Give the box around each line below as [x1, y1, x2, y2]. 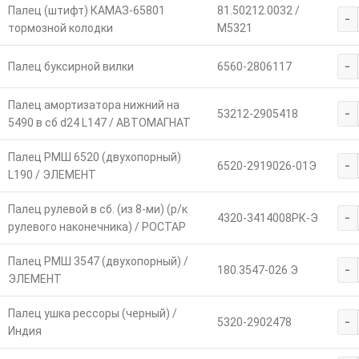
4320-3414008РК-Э [216, 211, 318, 224]
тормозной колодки [7, 21, 113, 34]
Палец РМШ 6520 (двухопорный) [7, 150, 181, 163]
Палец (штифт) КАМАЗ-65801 [7, 3, 165, 17]
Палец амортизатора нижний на [7, 98, 179, 111]
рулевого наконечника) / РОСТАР [7, 220, 186, 233]
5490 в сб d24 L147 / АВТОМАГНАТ [7, 115, 191, 129]
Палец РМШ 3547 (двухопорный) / [7, 254, 188, 268]
